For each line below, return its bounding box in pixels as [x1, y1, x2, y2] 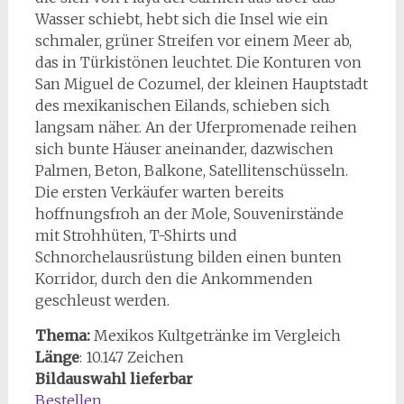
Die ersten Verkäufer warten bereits [34, 182, 284, 201]
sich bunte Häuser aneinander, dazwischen [34, 139, 334, 158]
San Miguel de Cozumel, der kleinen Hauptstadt [34, 74, 368, 93]
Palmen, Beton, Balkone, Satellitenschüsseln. [34, 161, 348, 179]
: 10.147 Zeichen [78, 347, 184, 366]
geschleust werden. [34, 290, 170, 309]
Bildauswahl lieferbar [34, 369, 193, 388]
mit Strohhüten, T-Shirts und [34, 225, 237, 244]
